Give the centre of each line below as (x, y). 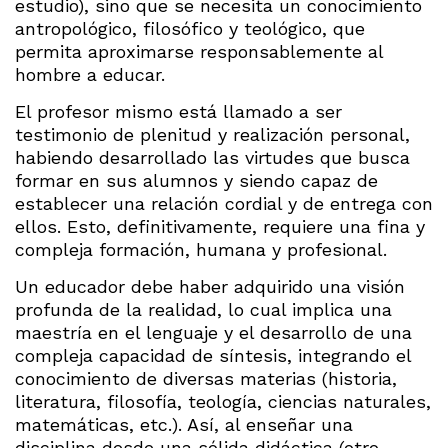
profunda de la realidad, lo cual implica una (203, 310)
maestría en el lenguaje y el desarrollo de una (213, 333)
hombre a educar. (90, 74)
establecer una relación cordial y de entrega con (224, 204)
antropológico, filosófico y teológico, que (190, 28)
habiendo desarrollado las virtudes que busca (212, 158)
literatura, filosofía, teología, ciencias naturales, (223, 402)
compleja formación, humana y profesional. (201, 250)
